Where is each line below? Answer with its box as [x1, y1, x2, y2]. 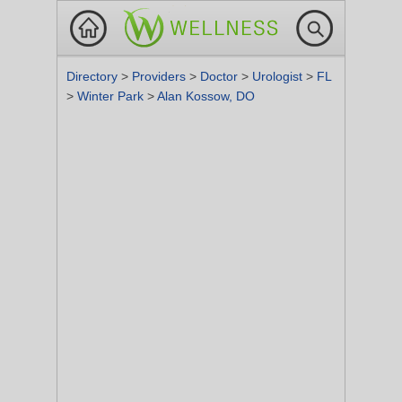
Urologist [252, 69, 306, 83]
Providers [132, 69, 189, 83]
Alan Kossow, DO [157, 89, 255, 103]
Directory [66, 69, 121, 83]
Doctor [200, 69, 241, 83]
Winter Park [77, 89, 147, 103]
